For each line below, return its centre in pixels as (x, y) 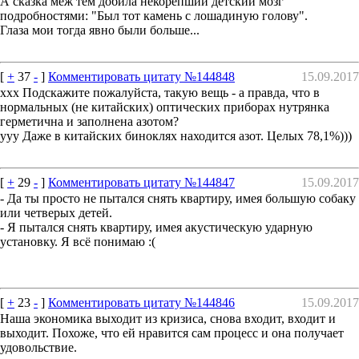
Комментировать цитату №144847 (141, 182)
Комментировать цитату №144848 (141, 76)
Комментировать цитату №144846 (141, 302)
